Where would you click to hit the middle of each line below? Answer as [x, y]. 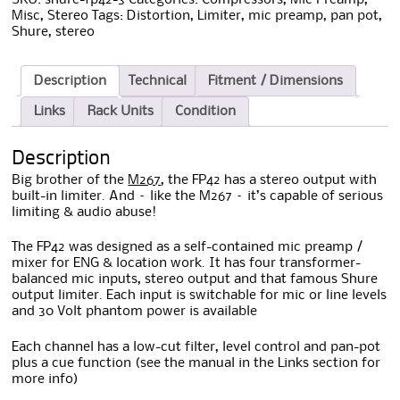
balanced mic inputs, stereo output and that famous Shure [195, 280]
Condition [206, 111]
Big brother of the [70, 181]
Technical [157, 81]
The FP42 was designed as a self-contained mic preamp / [187, 248]
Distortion [159, 16]
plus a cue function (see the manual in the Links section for [196, 363]
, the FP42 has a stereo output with [269, 181]
